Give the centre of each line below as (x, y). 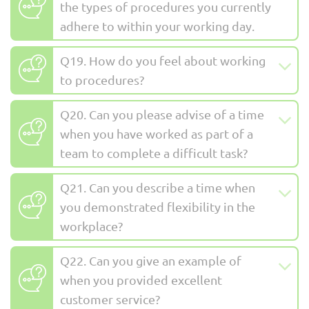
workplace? (91, 226)
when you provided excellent (141, 280)
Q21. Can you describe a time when (158, 188)
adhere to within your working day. (157, 26)
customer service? (110, 299)
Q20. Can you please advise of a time (162, 114)
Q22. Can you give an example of (151, 261)
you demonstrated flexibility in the (158, 207)
